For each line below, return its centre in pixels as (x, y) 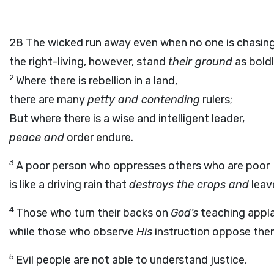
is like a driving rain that (69, 185)
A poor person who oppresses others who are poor (143, 166)
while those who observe (73, 232)
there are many (48, 100)
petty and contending (144, 100)
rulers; (216, 100)
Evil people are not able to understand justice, (131, 260)
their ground (200, 62)
